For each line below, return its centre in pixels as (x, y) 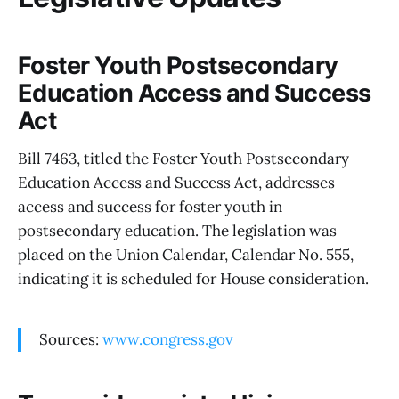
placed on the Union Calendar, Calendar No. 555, (186, 254)
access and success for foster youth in (150, 206)
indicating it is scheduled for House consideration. (193, 278)
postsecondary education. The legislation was (177, 230)
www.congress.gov (168, 339)
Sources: (71, 339)
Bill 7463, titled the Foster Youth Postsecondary (183, 158)
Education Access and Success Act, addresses (176, 182)
